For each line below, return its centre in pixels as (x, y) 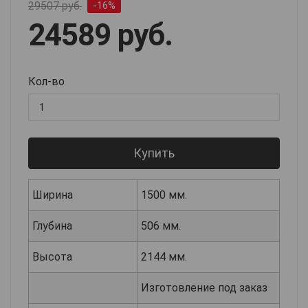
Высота (52, 256)
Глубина (52, 225)
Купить (154, 153)
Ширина (53, 195)
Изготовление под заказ (204, 287)
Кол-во (46, 81)
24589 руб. (100, 35)
